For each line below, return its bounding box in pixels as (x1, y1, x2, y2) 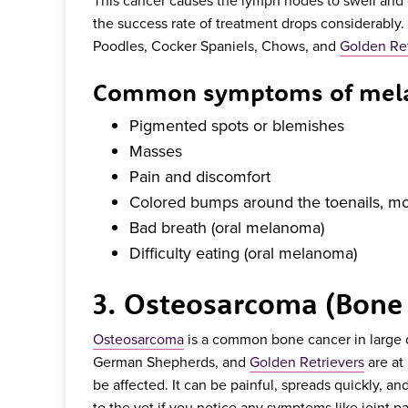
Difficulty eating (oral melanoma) (129, 240, 357, 264)
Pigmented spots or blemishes (129, 113, 344, 137)
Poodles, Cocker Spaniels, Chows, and (93, 35, 340, 56)
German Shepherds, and (93, 352, 250, 372)
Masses (129, 138, 182, 162)
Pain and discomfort (129, 164, 270, 188)
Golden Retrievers (250, 352, 364, 372)
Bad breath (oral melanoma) (129, 215, 324, 239)
